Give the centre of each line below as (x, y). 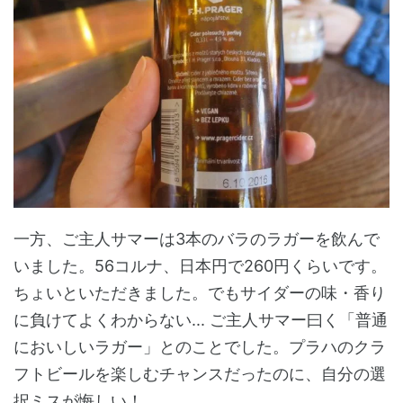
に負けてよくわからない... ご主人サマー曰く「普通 (201, 319)
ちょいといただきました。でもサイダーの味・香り (200, 292)
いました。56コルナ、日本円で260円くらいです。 (200, 265)
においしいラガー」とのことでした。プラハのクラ (200, 346)
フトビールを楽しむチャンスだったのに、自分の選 (200, 373)
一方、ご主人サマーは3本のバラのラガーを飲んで (197, 238)
